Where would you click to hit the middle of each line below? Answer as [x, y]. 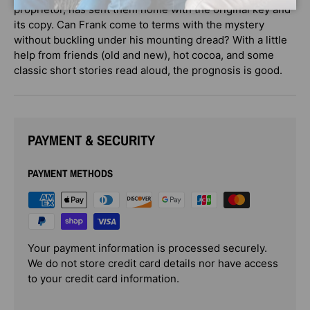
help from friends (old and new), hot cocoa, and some [144, 55]
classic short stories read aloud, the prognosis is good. [148, 70]
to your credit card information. [103, 278]
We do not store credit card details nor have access [153, 263]
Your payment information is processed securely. [147, 248]
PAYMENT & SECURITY [91, 140]
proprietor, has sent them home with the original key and [152, 9]
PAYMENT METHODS [70, 173]
